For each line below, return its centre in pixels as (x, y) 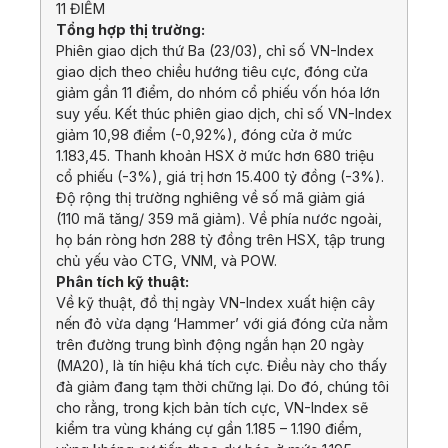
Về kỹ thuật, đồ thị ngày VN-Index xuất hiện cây (215, 303)
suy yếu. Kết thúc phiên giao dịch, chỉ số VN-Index (224, 114)
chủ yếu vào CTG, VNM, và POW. (166, 261)
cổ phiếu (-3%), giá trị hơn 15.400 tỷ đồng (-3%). (220, 177)
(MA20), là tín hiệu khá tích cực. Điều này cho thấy (221, 366)
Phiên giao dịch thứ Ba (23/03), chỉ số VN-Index (215, 51)
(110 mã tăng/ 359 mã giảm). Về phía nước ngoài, (219, 219)
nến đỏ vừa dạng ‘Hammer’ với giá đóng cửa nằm (222, 324)
